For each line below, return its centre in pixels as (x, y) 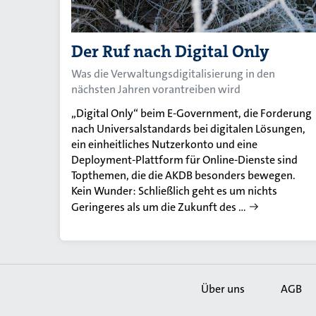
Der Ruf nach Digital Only (170, 51)
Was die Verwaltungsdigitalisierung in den (173, 73)
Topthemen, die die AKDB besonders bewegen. (183, 175)
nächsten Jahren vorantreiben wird (156, 89)
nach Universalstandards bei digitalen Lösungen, (188, 128)
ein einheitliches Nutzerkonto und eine (164, 144)
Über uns (223, 288)
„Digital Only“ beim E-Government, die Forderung (192, 113)
